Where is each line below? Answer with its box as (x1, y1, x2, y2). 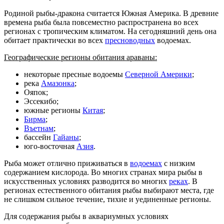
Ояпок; (24, 87, 48, 96)
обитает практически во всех (4, 35, 105, 44)
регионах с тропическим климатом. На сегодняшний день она (4, 26, 216, 35)
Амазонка (41, 78, 74, 87)
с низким (162, 158, 195, 167)
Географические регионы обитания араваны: (4, 52, 157, 61)
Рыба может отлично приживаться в (4, 158, 130, 167)
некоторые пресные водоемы (24, 69, 125, 78)
